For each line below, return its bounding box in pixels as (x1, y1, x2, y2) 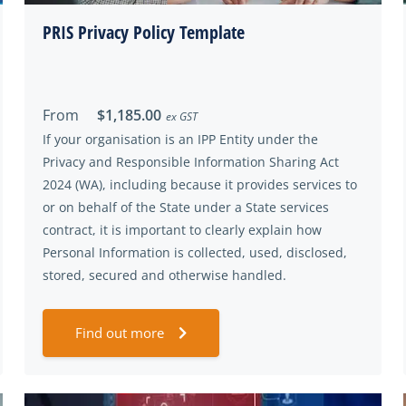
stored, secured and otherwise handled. (43, 266, 286, 284)
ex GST (166, 109, 198, 124)
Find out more (75, 324, 164, 342)
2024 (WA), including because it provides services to (43, 176, 357, 193)
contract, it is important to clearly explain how (43, 221, 322, 238)
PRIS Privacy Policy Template (43, 20, 245, 44)
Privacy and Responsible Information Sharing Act (43, 153, 339, 170)
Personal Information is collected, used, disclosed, (43, 244, 347, 261)
